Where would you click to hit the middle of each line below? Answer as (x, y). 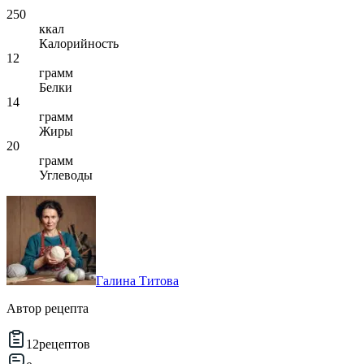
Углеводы (66, 175)
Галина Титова (137, 281)
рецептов (65, 344)
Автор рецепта (48, 309)
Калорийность (79, 44)
